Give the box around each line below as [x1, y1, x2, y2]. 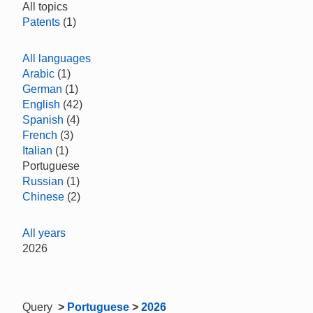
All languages [22, 52, 91, 64]
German [22, 83, 62, 95]
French [22, 129, 57, 141]
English [22, 99, 60, 110]
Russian [22, 175, 64, 187]
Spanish [22, 114, 64, 126]
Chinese [22, 191, 64, 203]
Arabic [22, 68, 54, 80]
